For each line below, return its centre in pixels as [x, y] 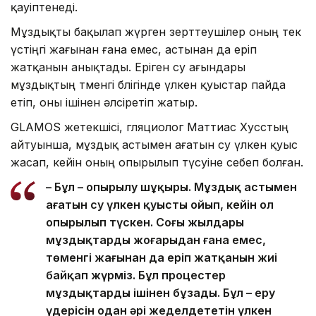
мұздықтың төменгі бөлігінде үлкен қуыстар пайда [148, 84]
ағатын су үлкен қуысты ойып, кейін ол [160, 204]
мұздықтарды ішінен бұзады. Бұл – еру [160, 292]
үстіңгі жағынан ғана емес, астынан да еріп [134, 49]
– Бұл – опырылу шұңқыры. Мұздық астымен [171, 187]
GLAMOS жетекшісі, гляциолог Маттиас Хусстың [150, 127]
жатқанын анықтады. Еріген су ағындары [128, 67]
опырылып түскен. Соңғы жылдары [145, 222]
